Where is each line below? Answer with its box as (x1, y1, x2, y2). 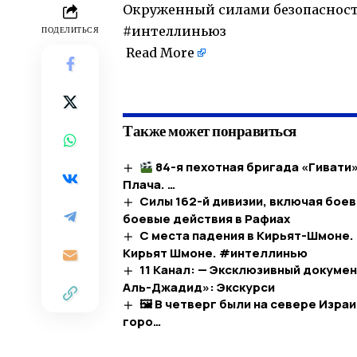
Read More (126, 45, 194, 61)
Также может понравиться (123, 119, 296, 143)
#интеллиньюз (123, 23, 226, 40)
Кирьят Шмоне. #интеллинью (123, 244, 308, 261)
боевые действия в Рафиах (123, 210, 290, 227)
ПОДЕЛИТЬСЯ (41, 24, 99, 37)
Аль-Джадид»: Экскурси (123, 278, 275, 296)
